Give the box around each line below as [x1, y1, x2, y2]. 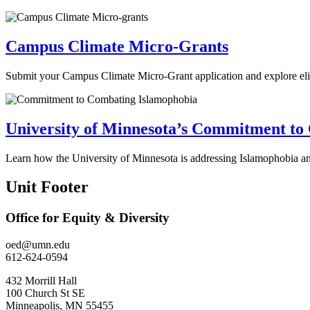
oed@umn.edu [6, 239, 70, 251]
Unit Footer [6, 178, 89, 197]
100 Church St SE [6, 287, 85, 300]
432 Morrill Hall [6, 275, 77, 287]
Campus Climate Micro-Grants [6, 37, 228, 55]
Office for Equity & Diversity [6, 210, 170, 226]
